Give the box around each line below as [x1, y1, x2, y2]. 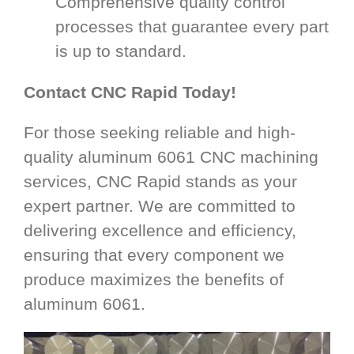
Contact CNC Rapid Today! [24, 82, 236, 101]
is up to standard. [55, 41, 186, 60]
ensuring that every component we [24, 245, 284, 264]
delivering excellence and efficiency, [24, 220, 296, 239]
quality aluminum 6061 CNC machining [24, 147, 318, 166]
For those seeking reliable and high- [24, 122, 296, 141]
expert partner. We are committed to [24, 196, 296, 215]
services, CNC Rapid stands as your [24, 171, 297, 190]
